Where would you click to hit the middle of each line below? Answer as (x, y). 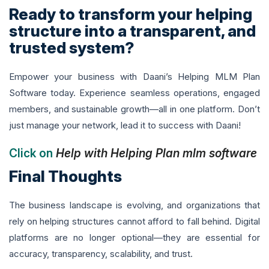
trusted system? (72, 48)
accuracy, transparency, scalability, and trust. (101, 254)
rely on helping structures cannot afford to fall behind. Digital (134, 222)
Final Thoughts (65, 177)
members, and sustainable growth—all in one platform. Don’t (134, 109)
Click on (32, 154)
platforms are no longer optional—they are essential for (134, 238)
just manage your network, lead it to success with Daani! (125, 125)
